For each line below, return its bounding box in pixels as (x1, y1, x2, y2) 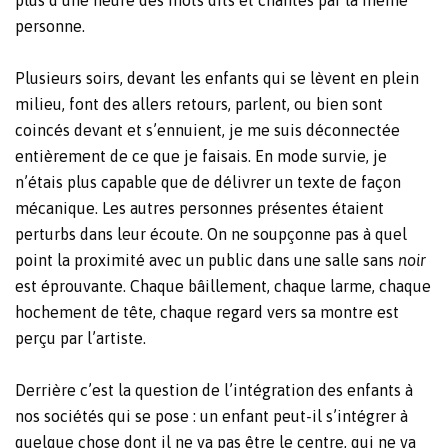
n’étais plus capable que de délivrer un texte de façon (15, 173, 401, 192)
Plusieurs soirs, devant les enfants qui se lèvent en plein (15, 69, 419, 88)
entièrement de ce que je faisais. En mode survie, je (15, 147, 387, 166)
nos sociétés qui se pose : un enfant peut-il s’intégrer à (15, 407, 408, 426)
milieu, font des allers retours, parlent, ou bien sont (15, 95, 383, 114)
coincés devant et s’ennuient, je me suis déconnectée (15, 121, 400, 140)
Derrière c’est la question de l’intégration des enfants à (15, 381, 413, 400)
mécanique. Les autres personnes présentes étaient (15, 199, 384, 218)
